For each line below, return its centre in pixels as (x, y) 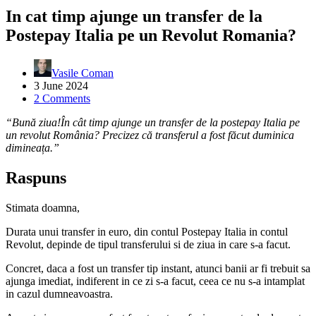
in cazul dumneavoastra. (59, 293)
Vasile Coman (83, 73)
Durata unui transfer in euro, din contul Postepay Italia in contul (147, 231)
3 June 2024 (61, 85)
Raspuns (36, 177)
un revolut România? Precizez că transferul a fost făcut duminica (150, 135)
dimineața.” (32, 147)
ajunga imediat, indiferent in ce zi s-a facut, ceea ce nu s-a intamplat (155, 281)
